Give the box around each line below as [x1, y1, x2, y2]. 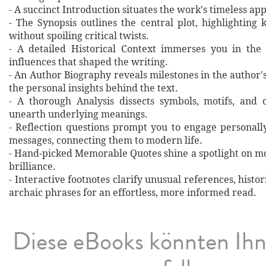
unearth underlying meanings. [9, 108, 148, 121]
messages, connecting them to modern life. [9, 134, 202, 147]
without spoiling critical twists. [9, 30, 149, 43]
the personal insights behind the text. [9, 82, 178, 95]
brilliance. [9, 160, 56, 173]
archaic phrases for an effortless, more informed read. [9, 186, 256, 199]
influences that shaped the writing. [9, 56, 168, 69]
